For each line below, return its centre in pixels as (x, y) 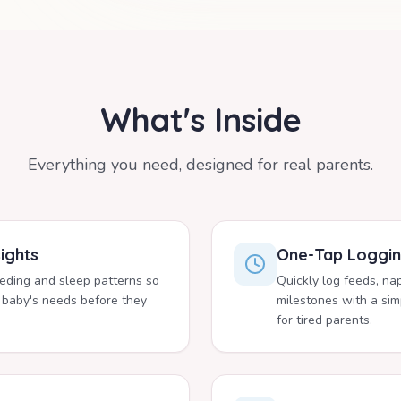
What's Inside (200, 120)
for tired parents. (324, 320)
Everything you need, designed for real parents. (200, 165)
